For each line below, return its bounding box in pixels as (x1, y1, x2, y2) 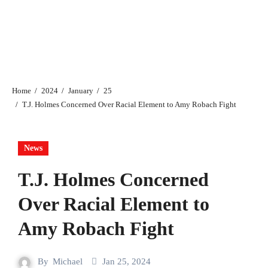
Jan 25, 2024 (102, 257, 151, 267)
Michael (53, 257, 83, 267)
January (68, 86, 93, 96)
